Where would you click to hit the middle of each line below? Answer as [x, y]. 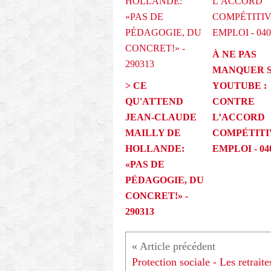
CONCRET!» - [157, 196]
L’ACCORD [238, 117]
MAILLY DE [153, 133]
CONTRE [233, 102]
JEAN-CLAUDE [161, 117]
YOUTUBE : [239, 86]
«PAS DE [145, 165]
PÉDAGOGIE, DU [165, 180]
